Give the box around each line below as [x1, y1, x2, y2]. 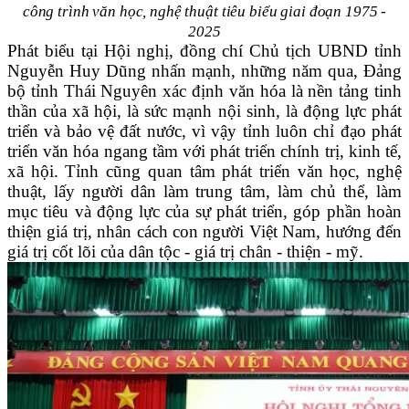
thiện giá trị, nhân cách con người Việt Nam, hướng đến [7, 222, 402, 242]
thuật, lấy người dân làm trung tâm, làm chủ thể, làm [7, 182, 402, 202]
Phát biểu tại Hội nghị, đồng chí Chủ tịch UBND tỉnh [7, 41, 402, 61]
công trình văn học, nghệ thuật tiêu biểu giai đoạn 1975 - [22, 3, 387, 21]
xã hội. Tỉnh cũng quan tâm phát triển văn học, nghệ [7, 162, 402, 182]
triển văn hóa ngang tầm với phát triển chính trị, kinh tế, [7, 142, 402, 162]
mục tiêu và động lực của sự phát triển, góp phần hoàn [7, 202, 402, 222]
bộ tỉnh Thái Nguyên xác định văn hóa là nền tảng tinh [7, 81, 402, 101]
